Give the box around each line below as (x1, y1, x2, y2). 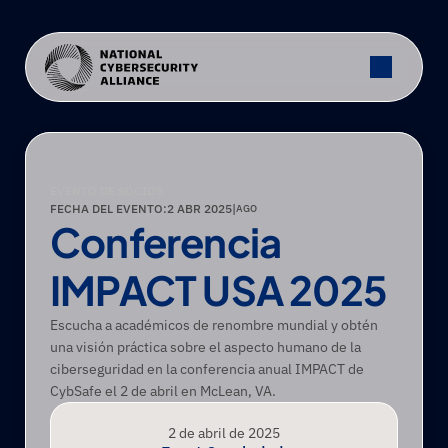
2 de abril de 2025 (168, 424, 280, 442)
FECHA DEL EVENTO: (50, 201, 167, 216)
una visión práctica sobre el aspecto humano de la (50, 338, 361, 356)
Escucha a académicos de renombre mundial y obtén (50, 316, 378, 334)
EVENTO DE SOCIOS (50, 183, 163, 198)
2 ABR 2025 (167, 201, 232, 216)
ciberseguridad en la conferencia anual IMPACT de (50, 360, 364, 378)
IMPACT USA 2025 (50, 264, 388, 315)
